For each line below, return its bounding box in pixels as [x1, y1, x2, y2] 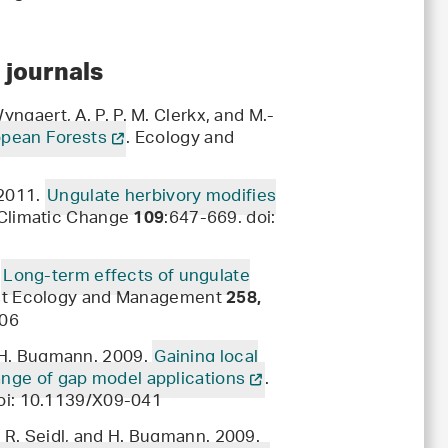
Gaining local [154, 340, 259, 377]
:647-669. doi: [164, 201, 276, 238]
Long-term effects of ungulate [3, 259, 250, 296]
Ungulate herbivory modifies [47, 179, 277, 216]
